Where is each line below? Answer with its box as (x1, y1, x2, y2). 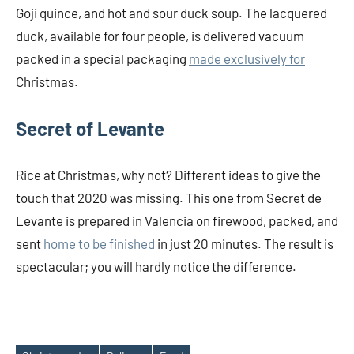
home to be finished (43, 235, 155, 252)
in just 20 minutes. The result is (155, 235, 333, 252)
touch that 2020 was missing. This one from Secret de (16, 190, 322, 206)
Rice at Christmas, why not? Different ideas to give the (16, 167, 321, 183)
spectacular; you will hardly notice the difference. (16, 258, 296, 275)
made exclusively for (189, 51, 305, 67)
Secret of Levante (16, 117, 164, 141)
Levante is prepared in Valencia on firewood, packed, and (16, 213, 338, 229)
